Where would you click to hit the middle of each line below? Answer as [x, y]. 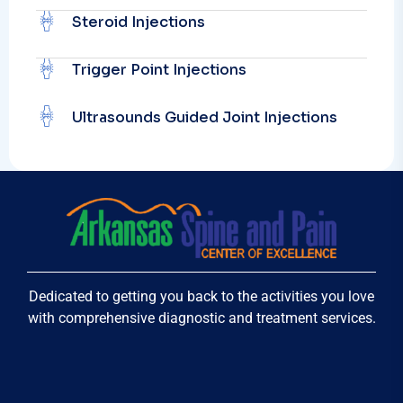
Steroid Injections [139, 22]
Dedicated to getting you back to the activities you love [201, 296]
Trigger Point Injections [159, 69]
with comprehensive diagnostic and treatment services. [201, 318]
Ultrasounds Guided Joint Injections [205, 117]
